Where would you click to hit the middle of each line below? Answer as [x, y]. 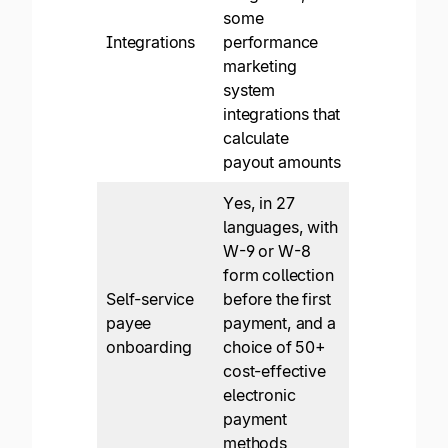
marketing [260, 66]
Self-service [150, 299]
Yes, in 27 [259, 203]
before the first [277, 299]
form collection [278, 275]
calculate [256, 138]
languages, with [280, 227]
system [249, 90]
